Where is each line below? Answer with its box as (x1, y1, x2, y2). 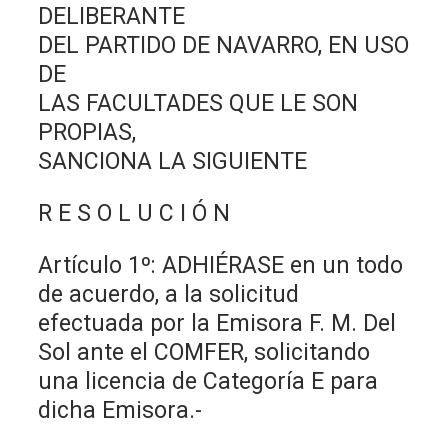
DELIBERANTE (38, 2, 186, 30)
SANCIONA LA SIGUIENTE (38, 147, 308, 175)
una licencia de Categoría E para (38, 367, 379, 395)
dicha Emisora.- (38, 396, 203, 424)
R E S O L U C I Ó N (38, 199, 231, 227)
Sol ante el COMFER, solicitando (38, 338, 371, 366)
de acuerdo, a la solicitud (38, 280, 300, 308)
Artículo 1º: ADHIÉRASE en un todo (38, 251, 404, 279)
